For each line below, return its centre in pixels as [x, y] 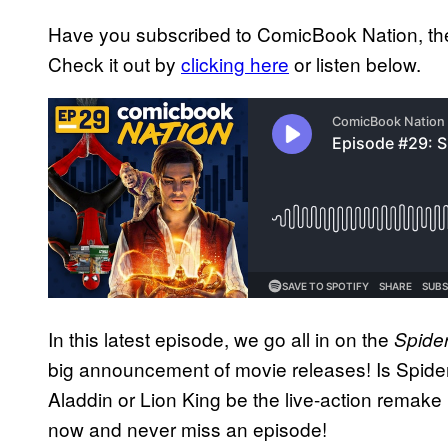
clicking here [235, 63]
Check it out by [114, 63]
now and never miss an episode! [187, 428]
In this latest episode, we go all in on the [221, 338]
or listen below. [355, 63]
